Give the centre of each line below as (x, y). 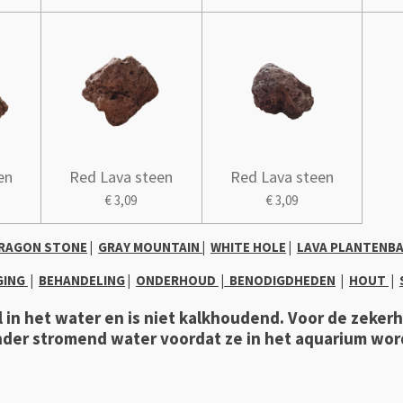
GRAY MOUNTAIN (150, 247)
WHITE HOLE (248, 247)
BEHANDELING (82, 281)
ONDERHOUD (177, 281)
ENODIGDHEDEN (287, 281)
